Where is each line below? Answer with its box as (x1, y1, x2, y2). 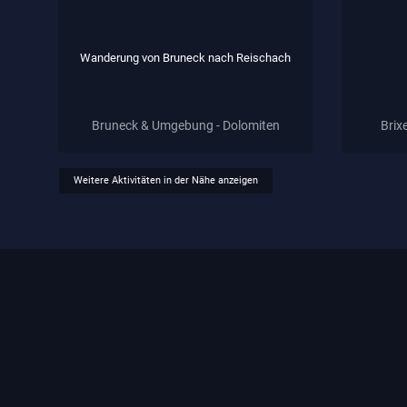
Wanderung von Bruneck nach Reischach (80, 50, 291, 65)
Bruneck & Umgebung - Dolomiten (91, 117, 280, 133)
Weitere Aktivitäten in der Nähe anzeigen (74, 174, 258, 187)
